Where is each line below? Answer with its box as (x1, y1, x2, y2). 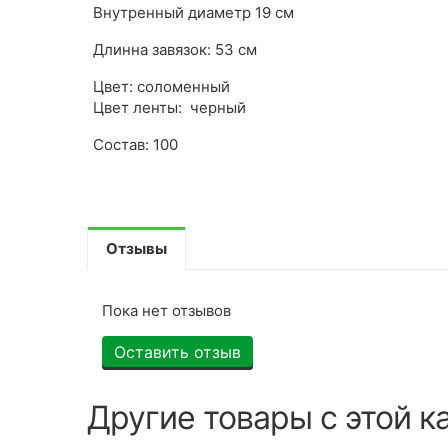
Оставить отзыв (114, 341, 241, 362)
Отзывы (106, 238, 167, 258)
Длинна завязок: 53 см (93, 39, 257, 59)
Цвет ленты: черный (93, 97, 246, 117)
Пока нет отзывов (102, 300, 231, 320)
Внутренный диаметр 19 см (93, 2, 294, 22)
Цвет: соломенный (93, 76, 230, 96)
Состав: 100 (93, 134, 178, 154)
